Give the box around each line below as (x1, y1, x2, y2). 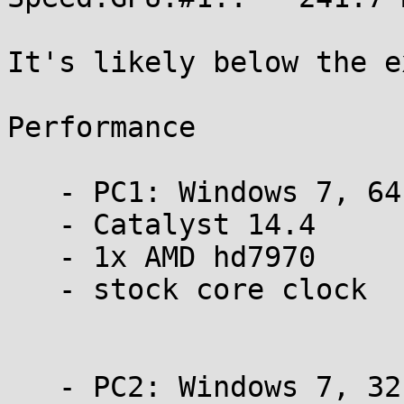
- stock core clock (7, 273, 59, 306)
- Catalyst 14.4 (7, 208, 59, 241)
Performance (7, 111, 196, 143)
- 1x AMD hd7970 (7, 241, 59, 273)
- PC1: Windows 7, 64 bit (7, 176, 59, 208)
